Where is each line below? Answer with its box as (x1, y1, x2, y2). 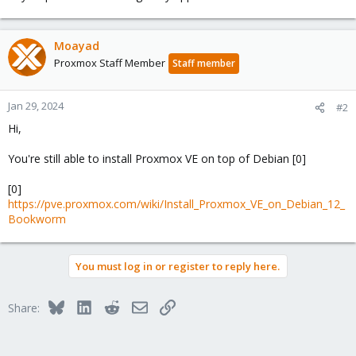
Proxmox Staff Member (54, 56, 165, 70)
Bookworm (8, 211, 66, 226)
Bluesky (63, 298, 103, 313)
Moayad (54, 38, 99, 53)
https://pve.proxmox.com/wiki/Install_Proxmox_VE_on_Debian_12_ (8, 196, 345, 211)
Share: (8, 300, 40, 315)
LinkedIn (91, 298, 134, 313)
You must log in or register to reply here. (75, 259, 280, 273)
